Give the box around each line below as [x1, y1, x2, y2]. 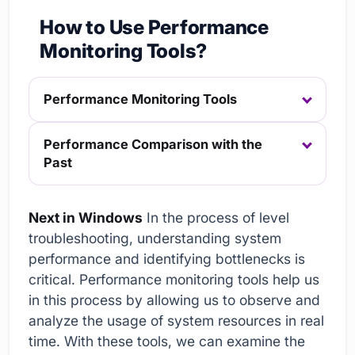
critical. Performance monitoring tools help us [29, 271, 319, 288]
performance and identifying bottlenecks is [29, 250, 305, 267]
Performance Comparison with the [44, 136, 263, 152]
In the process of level [143, 209, 289, 226]
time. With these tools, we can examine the [29, 333, 305, 349]
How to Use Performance [40, 15, 269, 40]
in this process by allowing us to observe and [29, 292, 320, 308]
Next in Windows [29, 209, 143, 226]
